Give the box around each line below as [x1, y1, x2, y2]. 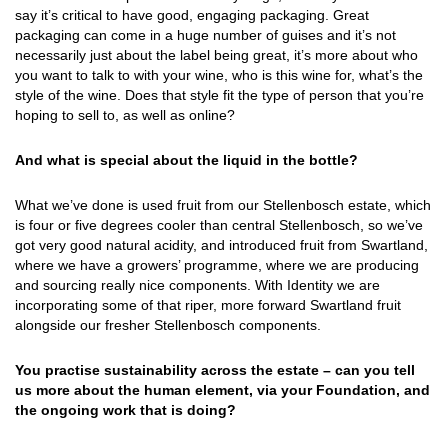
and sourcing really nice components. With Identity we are [15, 277, 380, 294]
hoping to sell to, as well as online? [15, 107, 235, 124]
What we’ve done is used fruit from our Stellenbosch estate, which [15, 197, 431, 214]
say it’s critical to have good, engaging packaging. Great [15, 7, 369, 24]
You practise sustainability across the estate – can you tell [15, 362, 415, 379]
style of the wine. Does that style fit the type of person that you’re [15, 87, 424, 104]
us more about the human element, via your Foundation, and [15, 382, 430, 399]
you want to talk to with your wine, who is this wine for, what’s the [15, 67, 423, 84]
